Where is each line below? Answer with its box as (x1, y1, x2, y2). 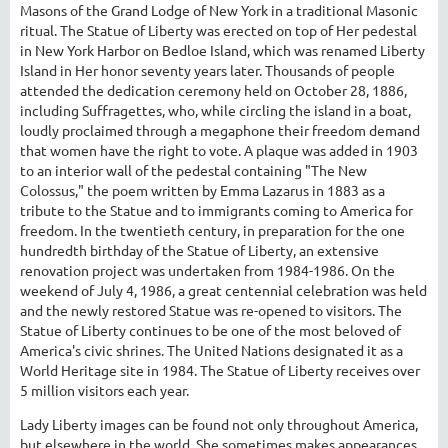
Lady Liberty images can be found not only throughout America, (20, 414, 418, 433)
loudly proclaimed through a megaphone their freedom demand (20, 120, 420, 139)
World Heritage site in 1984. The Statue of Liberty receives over (20, 360, 420, 379)
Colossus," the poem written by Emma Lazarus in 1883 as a (20, 180, 385, 199)
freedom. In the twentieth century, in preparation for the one (20, 220, 405, 239)
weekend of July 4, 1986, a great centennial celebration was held (20, 280, 427, 299)
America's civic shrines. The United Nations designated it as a (20, 340, 403, 359)
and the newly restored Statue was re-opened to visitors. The (20, 300, 402, 319)
